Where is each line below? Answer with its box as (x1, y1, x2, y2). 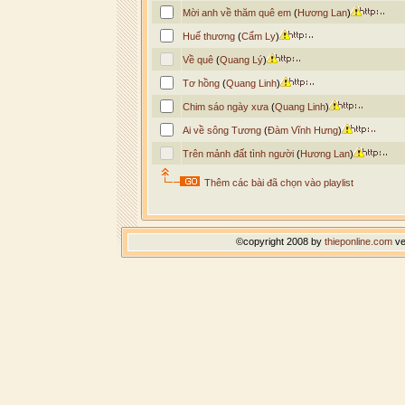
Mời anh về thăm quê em (182, 7, 291, 18)
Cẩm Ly (240, 31, 276, 42)
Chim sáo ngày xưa (182, 101, 268, 112)
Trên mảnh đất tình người (182, 148, 294, 159)
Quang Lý (219, 54, 263, 65)
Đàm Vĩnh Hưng (267, 125, 338, 136)
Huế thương (182, 31, 235, 42)
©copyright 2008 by (236, 236, 325, 247)
